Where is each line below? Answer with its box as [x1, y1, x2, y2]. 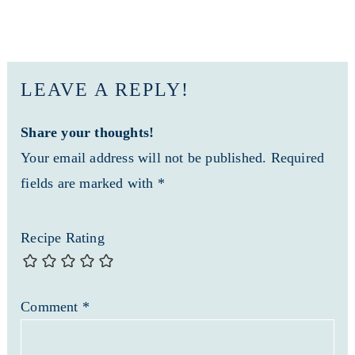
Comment [21, 299, 82, 315]
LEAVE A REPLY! [21, 79, 190, 101]
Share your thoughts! [21, 124, 155, 141]
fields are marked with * [21, 175, 165, 192]
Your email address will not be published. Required [21, 150, 325, 166]
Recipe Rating [21, 230, 105, 246]
